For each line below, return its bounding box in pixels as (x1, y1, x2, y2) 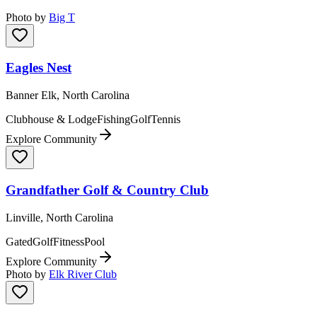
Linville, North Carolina (6, 211, 113, 224)
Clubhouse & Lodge (6, 113, 97, 126)
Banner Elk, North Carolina (6, 89, 129, 102)
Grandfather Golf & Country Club (6, 182, 209, 197)
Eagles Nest (6, 60, 71, 76)
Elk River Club (49, 267, 117, 280)
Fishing (97, 113, 130, 126)
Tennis (151, 113, 180, 126)
